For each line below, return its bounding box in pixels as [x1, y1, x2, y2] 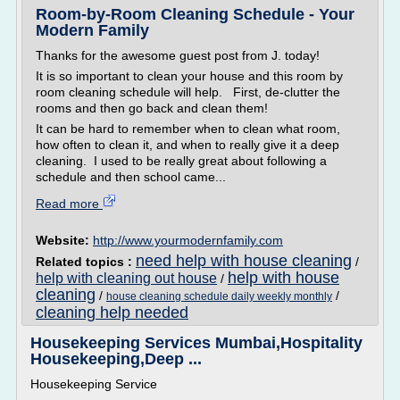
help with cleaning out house [36, 271, 217, 286]
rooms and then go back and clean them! [36, 101, 268, 115]
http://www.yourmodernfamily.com [93, 233, 283, 247]
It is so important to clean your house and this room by [36, 69, 343, 83]
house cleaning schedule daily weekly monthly [106, 290, 332, 303]
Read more [36, 196, 103, 211]
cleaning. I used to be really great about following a [36, 154, 327, 168]
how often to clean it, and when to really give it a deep [36, 137, 339, 152]
